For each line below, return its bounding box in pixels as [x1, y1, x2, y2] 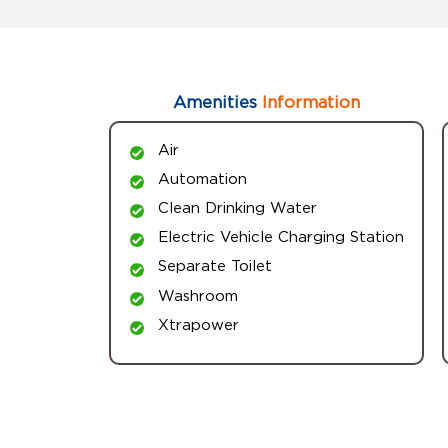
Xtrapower [157, 315, 239, 332]
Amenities [172, 92, 257, 111]
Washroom [157, 286, 238, 303]
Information [256, 92, 360, 111]
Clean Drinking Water [157, 199, 317, 216]
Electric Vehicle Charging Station [157, 228, 404, 245]
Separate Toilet [157, 257, 272, 274]
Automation [157, 170, 247, 187]
